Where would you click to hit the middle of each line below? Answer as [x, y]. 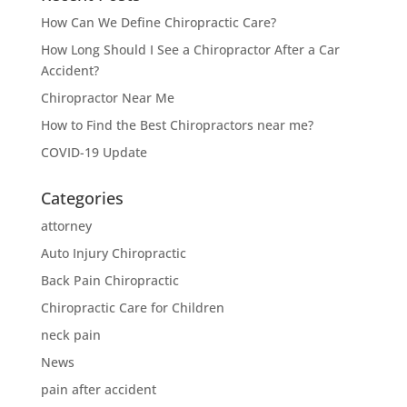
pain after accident [98, 389]
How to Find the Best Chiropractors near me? [177, 125]
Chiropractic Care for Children [132, 308]
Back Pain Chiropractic [109, 280]
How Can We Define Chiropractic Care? [158, 22]
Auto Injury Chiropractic [113, 253]
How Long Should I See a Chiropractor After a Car [190, 50]
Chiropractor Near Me [107, 98]
